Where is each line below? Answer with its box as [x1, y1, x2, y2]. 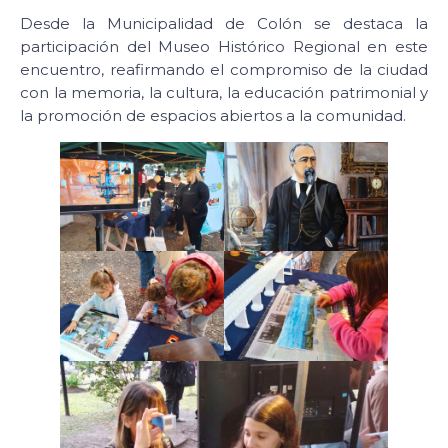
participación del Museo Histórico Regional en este [20, 36, 428, 56]
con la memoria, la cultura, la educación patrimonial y [20, 82, 428, 102]
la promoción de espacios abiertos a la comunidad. [20, 105, 406, 125]
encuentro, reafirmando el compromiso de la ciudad [20, 59, 428, 79]
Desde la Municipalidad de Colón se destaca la [20, 13, 428, 33]
